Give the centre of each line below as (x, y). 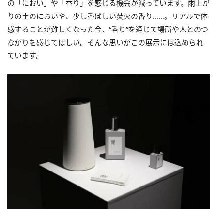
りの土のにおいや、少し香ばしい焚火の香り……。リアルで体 (108, 16)
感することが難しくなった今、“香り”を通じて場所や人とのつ (108, 29)
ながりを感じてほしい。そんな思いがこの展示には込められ (105, 42)
